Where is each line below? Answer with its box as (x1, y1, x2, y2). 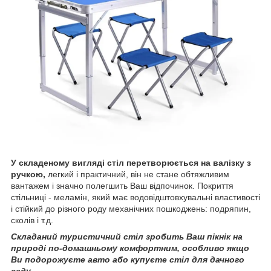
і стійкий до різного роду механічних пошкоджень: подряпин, (11, 203, 251, 214)
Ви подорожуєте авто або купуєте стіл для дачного (11, 254, 244, 264)
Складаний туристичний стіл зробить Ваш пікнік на (11, 231, 243, 241)
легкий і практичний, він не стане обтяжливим (45, 169, 229, 179)
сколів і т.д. (11, 215, 53, 225)
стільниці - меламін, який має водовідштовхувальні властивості (11, 192, 260, 202)
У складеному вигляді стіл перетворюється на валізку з (11, 157, 251, 168)
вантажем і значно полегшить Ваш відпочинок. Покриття (11, 180, 233, 191)
